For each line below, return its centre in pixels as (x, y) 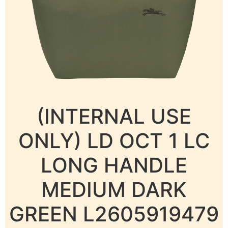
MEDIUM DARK (114, 190)
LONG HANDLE (114, 165)
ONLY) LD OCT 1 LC (114, 141)
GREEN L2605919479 (114, 214)
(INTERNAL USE (114, 116)
